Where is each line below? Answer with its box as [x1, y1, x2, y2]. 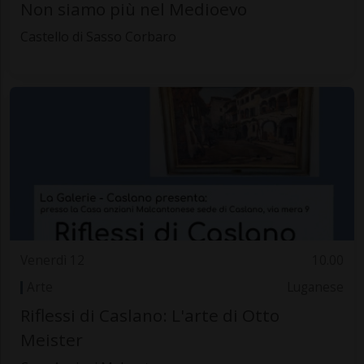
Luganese [287, 278, 344, 296]
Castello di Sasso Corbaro [19, 28, 176, 46]
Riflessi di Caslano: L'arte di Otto [19, 304, 279, 327]
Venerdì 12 [19, 252, 84, 270]
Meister [19, 328, 83, 352]
